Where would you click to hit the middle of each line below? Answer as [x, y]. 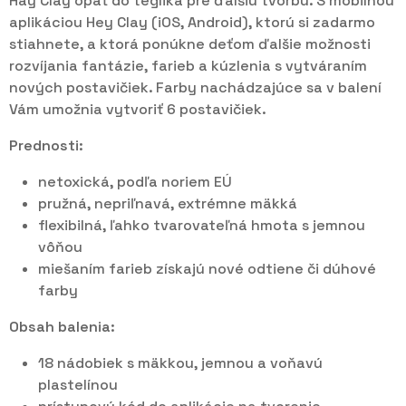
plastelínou [78, 385]
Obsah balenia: [62, 327]
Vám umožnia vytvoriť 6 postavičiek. [138, 110]
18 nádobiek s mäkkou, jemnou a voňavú [180, 363]
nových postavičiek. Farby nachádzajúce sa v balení [195, 88]
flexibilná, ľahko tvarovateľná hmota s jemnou [202, 226]
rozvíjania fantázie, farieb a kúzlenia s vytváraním [188, 66]
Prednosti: [46, 146]
